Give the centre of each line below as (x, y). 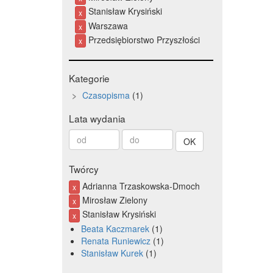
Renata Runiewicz (116, 240)
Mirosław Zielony (114, 200)
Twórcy (84, 168)
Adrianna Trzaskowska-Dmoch (140, 186)
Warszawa (107, 25)
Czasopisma (106, 95)
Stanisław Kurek (112, 253)
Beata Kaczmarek (115, 228)
